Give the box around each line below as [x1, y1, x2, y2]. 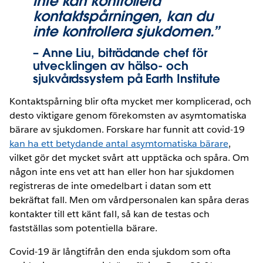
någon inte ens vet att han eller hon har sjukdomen [9, 165, 234, 178]
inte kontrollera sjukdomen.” [33, 22, 220, 41]
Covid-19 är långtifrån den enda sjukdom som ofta [9, 245, 231, 258]
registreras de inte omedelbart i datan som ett [9, 179, 211, 192]
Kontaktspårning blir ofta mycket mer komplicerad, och [9, 95, 252, 107]
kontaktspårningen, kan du [33, 6, 213, 25]
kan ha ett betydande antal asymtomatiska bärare [9, 137, 228, 150]
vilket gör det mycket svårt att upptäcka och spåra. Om [9, 151, 249, 164]
